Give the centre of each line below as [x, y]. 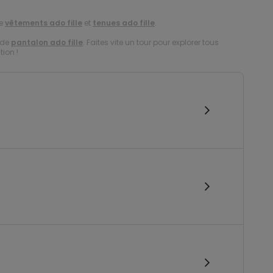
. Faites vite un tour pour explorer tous [151, 42]
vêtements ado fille [44, 23]
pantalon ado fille [47, 42]
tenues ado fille [124, 23]
